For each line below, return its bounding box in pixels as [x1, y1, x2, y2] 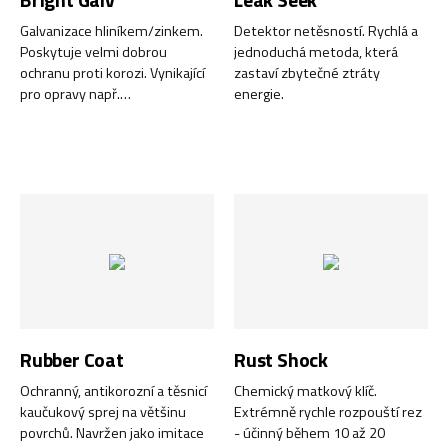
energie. [234, 83, 284, 106]
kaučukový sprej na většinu [20, 400, 186, 423]
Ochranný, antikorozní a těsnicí [20, 379, 207, 402]
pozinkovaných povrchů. [20, 104, 168, 127]
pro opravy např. [20, 83, 120, 106]
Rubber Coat [20, 344, 124, 375]
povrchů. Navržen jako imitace [20, 421, 204, 444]
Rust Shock [234, 344, 329, 375]
